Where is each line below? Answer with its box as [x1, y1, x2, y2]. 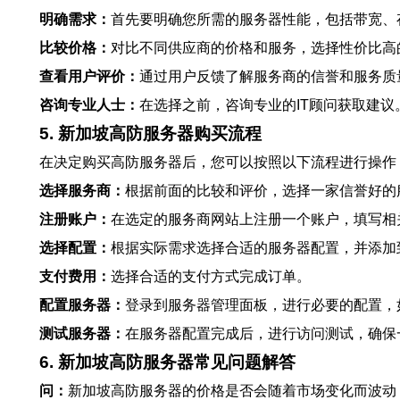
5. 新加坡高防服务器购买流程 [39, 124, 262, 143]
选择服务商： [39, 183, 125, 198]
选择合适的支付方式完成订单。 [111, 269, 311, 284]
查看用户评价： [39, 69, 139, 84]
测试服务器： [39, 326, 125, 341]
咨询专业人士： [39, 97, 139, 112]
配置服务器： [39, 297, 125, 312]
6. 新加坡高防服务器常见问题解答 [39, 353, 296, 371]
